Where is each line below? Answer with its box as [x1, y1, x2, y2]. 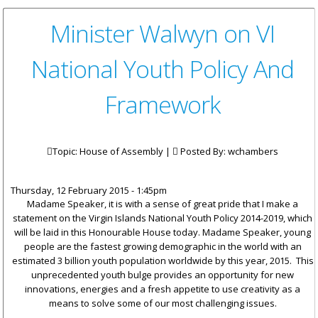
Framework [105, 88, 220, 121]
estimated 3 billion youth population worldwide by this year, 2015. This [11, 254, 314, 268]
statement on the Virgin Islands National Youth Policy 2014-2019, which [13, 212, 312, 225]
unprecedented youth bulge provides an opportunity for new [31, 268, 294, 282]
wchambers [228, 145, 278, 158]
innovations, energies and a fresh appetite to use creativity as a [25, 283, 300, 296]
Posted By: [178, 145, 228, 158]
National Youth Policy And [31, 53, 294, 86]
